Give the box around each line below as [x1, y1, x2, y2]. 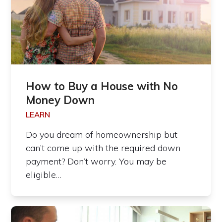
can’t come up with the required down [26, 142, 181, 154]
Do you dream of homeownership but [26, 129, 178, 141]
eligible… [26, 169, 62, 181]
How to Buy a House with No [26, 79, 178, 94]
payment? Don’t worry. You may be [26, 156, 167, 167]
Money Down [26, 93, 95, 108]
